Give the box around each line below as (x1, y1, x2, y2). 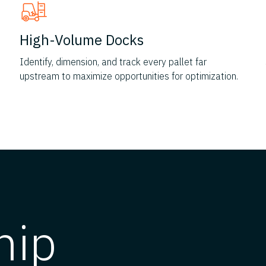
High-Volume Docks (20, 30, 144, 50)
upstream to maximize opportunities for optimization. (20, 70, 239, 83)
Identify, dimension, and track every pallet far (20, 56, 207, 68)
